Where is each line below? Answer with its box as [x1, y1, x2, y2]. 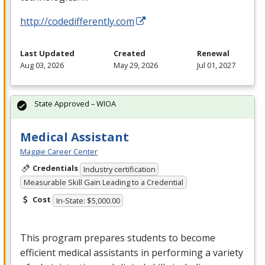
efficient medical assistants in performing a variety [20, 246, 243, 260]
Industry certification [83, 163, 156, 174]
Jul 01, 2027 [197, 60, 235, 71]
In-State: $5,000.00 [56, 195, 120, 206]
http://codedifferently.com [20, 15, 134, 28]
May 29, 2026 [114, 60, 158, 71]
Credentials [32, 163, 78, 174]
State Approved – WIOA [34, 98, 116, 109]
